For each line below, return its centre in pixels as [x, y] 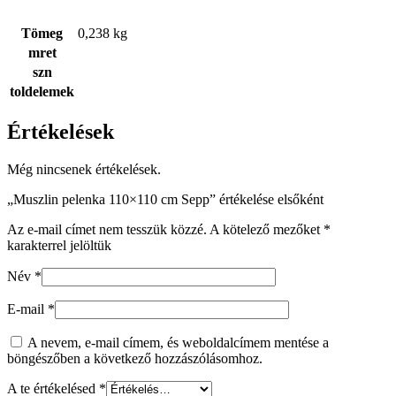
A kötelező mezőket [267, 229]
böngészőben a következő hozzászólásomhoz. [135, 358]
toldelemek [42, 92]
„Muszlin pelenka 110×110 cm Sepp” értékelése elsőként [165, 199]
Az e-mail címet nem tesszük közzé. [107, 229]
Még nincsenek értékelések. [84, 169]
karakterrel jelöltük [59, 245]
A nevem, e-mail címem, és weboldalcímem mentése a [178, 342]
